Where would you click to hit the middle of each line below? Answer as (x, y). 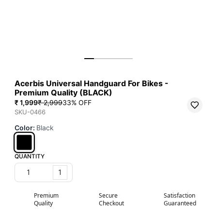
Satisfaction (179, 195)
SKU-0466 (30, 112)
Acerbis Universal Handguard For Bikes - (92, 83)
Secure (108, 195)
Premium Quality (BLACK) (63, 93)
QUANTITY (30, 156)
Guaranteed (180, 203)
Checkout (111, 203)
